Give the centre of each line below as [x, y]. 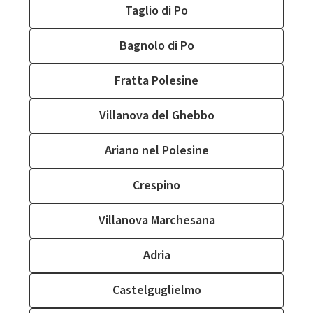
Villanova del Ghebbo [156, 116]
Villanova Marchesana [156, 220]
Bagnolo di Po [156, 46]
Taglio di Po [156, 11]
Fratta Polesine [156, 81]
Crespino [156, 185]
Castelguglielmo [156, 290]
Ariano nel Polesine [156, 151]
